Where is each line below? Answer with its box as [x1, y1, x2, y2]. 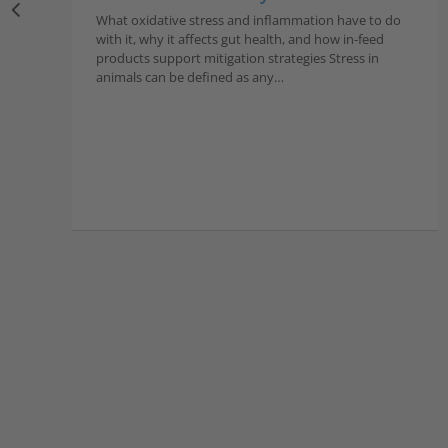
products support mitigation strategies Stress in [95, 49, 379, 68]
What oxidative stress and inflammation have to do [95, 11, 401, 30]
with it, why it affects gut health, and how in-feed [95, 30, 384, 49]
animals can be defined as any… [95, 68, 284, 87]
